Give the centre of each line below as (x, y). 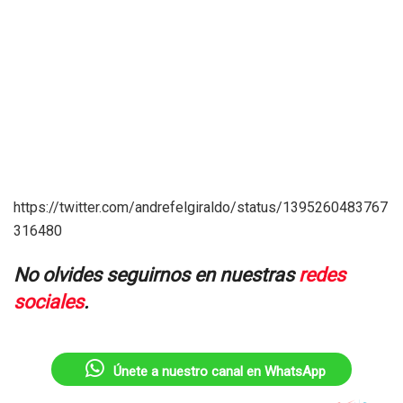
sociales (49, 302)
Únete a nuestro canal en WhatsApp (220, 371)
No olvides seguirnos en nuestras (156, 275)
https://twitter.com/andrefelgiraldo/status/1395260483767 (201, 207)
